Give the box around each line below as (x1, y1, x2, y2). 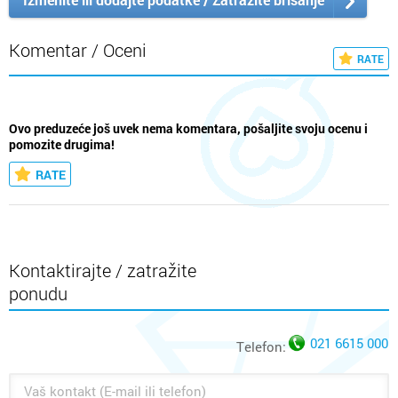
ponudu (9, 281, 68, 305)
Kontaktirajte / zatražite (9, 258, 196, 282)
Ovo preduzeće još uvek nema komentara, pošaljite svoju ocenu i (9, 120, 368, 137)
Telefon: (236, 337, 286, 355)
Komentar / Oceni (9, 37, 147, 61)
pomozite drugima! (9, 136, 115, 153)
